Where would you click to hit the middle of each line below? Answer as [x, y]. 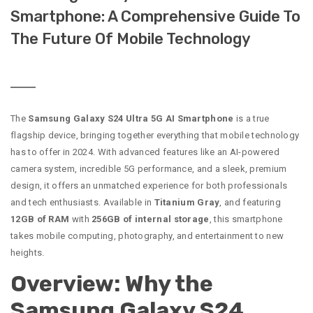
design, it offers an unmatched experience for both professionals [149, 186]
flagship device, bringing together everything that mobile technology [155, 136]
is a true [252, 119]
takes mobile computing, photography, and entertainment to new [147, 236]
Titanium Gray [187, 203]
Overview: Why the [112, 284]
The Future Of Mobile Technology [131, 39]
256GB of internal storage [151, 219]
